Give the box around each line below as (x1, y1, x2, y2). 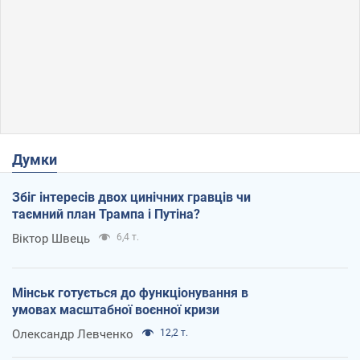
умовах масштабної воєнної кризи (12, 301, 219, 317)
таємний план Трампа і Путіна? (12, 206, 200, 222)
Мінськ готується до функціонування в (12, 284, 248, 301)
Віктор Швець (12, 231, 90, 246)
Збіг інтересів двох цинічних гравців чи (12, 189, 251, 205)
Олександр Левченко (12, 326, 133, 342)
